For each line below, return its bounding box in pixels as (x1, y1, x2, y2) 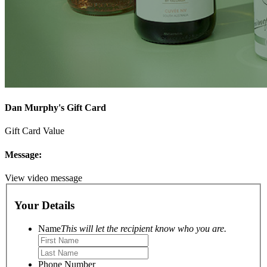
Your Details (14, 199, 74, 212)
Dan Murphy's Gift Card (5, 102, 106, 113)
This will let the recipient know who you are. (61, 223, 226, 234)
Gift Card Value (5, 126, 64, 136)
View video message (5, 172, 82, 183)
